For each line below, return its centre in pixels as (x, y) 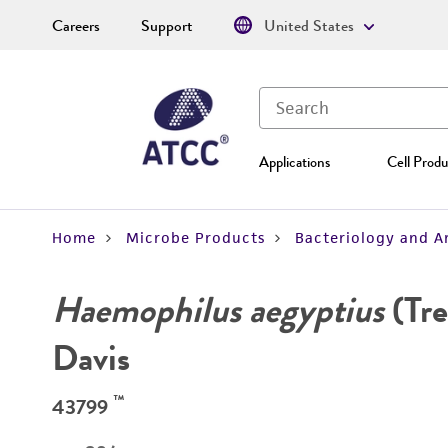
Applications (294, 162)
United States (309, 26)
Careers (76, 26)
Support (167, 26)
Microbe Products (195, 237)
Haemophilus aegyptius (218, 310)
